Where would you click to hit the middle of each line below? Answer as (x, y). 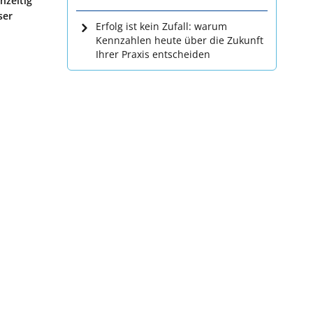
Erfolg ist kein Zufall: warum (161, 26)
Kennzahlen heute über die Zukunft (180, 40)
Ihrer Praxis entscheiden (153, 54)
